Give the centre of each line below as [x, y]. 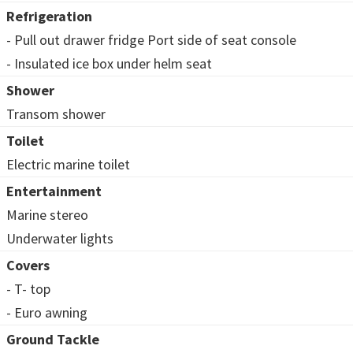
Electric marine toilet [68, 164]
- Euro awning [47, 312]
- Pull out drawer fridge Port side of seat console [151, 39]
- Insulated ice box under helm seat [109, 63]
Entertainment [54, 191]
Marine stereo [47, 214]
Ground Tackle [53, 339]
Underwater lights [60, 238]
